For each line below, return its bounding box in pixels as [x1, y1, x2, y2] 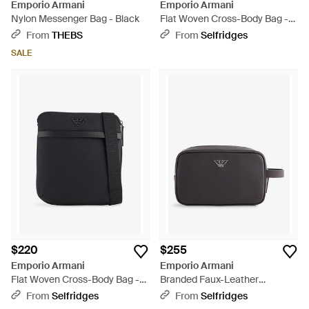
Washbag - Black [160, 287, 233, 299]
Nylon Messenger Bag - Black [11, 12, 139, 25]
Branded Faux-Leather [160, 273, 259, 286]
